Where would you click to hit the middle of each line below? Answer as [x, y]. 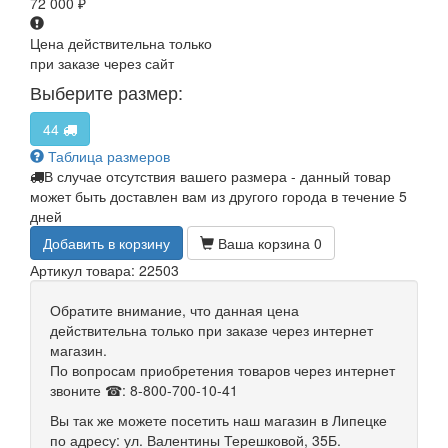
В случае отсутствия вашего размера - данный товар [217, 176]
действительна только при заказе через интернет [211, 330]
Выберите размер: [106, 92]
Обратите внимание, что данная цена [174, 310]
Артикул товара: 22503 [104, 270]
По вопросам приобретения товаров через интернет [222, 370]
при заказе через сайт [102, 63]
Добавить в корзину [106, 243]
